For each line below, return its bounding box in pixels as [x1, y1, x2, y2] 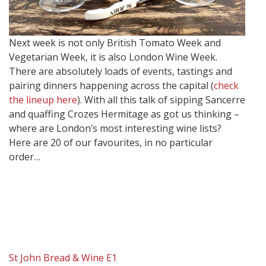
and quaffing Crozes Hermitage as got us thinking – [9, 107, 239, 121]
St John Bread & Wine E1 [9, 251, 117, 265]
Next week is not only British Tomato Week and [9, 36, 221, 50]
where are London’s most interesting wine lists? [9, 122, 221, 135]
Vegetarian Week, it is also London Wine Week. [9, 50, 217, 64]
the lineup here [9, 93, 77, 107]
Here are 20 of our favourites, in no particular [9, 136, 213, 150]
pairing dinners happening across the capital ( [9, 79, 214, 93]
